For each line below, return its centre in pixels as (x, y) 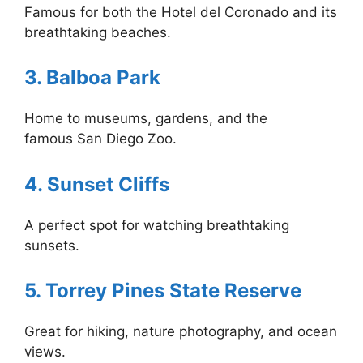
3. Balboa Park (92, 78)
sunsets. (52, 245)
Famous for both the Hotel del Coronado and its (181, 12)
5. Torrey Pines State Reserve (163, 291)
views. (45, 352)
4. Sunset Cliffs (97, 184)
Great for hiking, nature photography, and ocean (181, 332)
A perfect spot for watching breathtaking (157, 225)
